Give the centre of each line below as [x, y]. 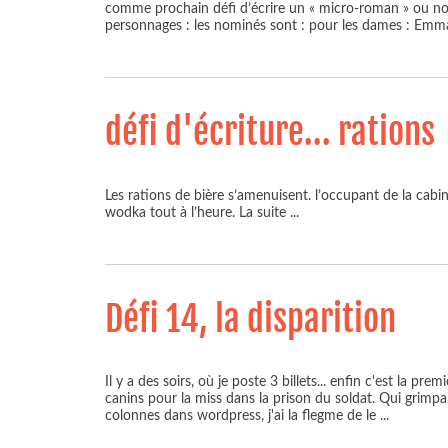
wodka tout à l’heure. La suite [197, 212]
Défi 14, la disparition [250, 318]
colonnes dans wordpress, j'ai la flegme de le [242, 416]
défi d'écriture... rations [270, 131]
